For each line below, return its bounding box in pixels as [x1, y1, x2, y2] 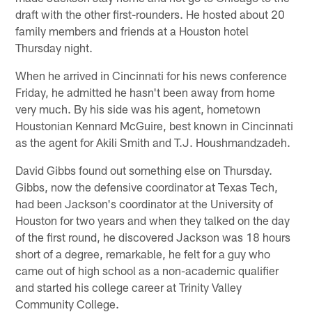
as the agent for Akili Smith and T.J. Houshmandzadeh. [15, 134, 291, 149]
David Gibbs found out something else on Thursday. [15, 162, 273, 177]
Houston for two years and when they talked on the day [15, 212, 290, 227]
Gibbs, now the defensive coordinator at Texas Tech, [15, 179, 279, 194]
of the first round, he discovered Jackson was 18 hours [15, 229, 291, 244]
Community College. [15, 296, 120, 311]
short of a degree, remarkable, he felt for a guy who [15, 246, 271, 260]
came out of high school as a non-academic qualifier [15, 263, 279, 277]
